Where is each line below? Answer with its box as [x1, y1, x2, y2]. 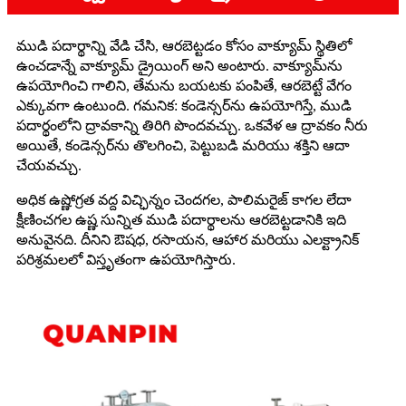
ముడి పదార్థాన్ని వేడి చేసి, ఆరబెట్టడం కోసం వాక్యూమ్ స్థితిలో [16, 37, 352, 53]
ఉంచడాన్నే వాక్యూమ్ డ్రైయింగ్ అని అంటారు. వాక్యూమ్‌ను [16, 57, 343, 73]
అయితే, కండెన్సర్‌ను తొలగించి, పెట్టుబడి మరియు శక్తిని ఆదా [16, 137, 350, 153]
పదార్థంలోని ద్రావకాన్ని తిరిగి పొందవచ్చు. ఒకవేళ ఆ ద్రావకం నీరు [16, 117, 368, 133]
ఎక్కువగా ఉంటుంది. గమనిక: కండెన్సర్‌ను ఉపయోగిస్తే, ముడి [16, 97, 352, 113]
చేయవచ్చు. [16, 157, 82, 173]
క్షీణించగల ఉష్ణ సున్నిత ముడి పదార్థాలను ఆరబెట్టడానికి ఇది [16, 211, 346, 227]
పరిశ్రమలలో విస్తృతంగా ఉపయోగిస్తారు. [16, 251, 236, 267]
